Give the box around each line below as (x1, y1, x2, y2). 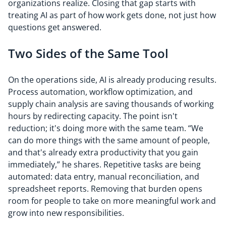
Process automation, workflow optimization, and (8, 86, 193, 97)
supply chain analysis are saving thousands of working (8, 98, 214, 109)
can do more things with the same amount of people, (8, 135, 210, 146)
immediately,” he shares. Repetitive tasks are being (8, 159, 201, 170)
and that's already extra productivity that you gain (8, 147, 198, 158)
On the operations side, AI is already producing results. (8, 74, 216, 85)
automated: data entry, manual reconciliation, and (8, 171, 199, 182)
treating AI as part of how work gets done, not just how (8, 10, 216, 21)
